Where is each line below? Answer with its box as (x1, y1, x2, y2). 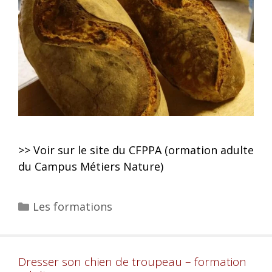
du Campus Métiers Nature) (18, 159, 163, 174)
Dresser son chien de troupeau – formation (18, 254, 246, 270)
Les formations (32, 199, 112, 214)
